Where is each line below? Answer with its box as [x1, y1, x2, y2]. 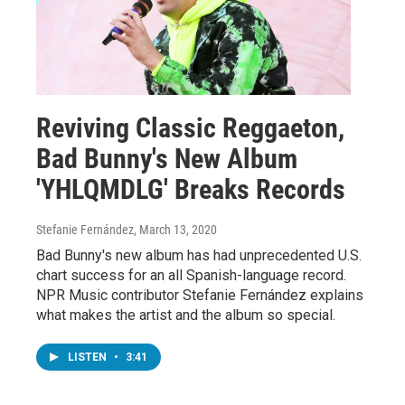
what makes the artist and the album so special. [36, 306, 335, 324]
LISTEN [68, 350, 109, 363]
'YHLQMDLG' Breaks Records [36, 173, 345, 205]
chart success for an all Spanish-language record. [36, 266, 346, 284]
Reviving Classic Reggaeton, [36, 111, 344, 144]
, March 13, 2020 [134, 221, 217, 237]
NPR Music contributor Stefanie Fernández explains [36, 286, 363, 304]
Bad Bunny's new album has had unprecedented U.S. [36, 246, 362, 264]
